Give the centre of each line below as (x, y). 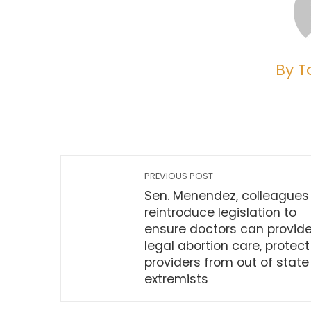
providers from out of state (227, 262)
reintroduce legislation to (220, 212)
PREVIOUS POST (179, 176)
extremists (176, 279)
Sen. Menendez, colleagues (227, 196)
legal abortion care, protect (227, 246)
